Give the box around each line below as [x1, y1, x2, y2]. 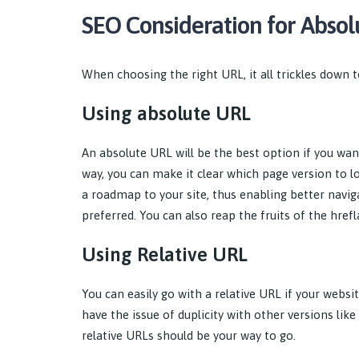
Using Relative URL [82, 244, 248, 266]
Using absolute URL [82, 103, 251, 125]
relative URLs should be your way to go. [82, 329, 296, 343]
